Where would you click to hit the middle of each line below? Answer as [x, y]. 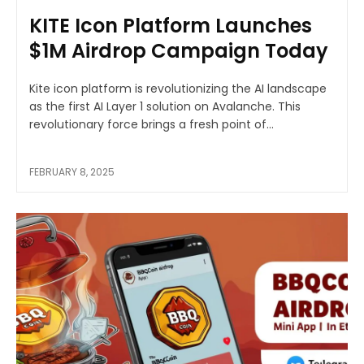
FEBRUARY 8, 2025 [72, 172]
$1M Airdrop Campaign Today [179, 51]
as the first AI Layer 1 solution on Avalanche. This [165, 107]
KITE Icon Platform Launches [171, 26]
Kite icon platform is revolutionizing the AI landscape [178, 89]
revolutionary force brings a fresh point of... [152, 125]
